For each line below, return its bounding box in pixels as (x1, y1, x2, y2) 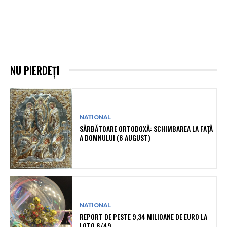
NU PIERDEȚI (10, 62, 59, 78)
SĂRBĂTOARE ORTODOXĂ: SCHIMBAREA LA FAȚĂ (80, 123, 213, 134)
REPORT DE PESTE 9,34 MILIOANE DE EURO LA (80, 211, 208, 222)
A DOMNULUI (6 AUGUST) (80, 132, 151, 143)
